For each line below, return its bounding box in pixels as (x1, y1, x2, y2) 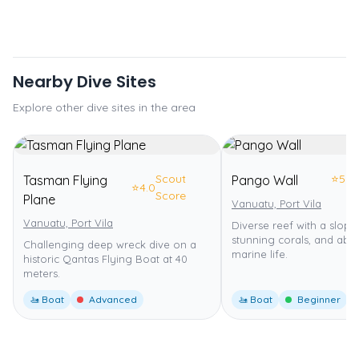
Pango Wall (232, 172, 298, 188)
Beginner (295, 293, 341, 305)
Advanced (87, 293, 137, 305)
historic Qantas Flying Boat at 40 (23, 252, 188, 265)
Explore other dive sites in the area (13, 100, 196, 115)
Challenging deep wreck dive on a (23, 238, 196, 251)
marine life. (232, 248, 288, 260)
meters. (23, 267, 60, 280)
